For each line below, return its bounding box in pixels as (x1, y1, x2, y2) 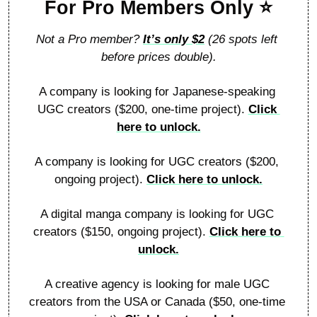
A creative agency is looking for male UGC (44, 277, 270, 291)
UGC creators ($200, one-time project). (37, 102, 248, 116)
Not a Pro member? (36, 32, 143, 46)
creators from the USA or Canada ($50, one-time (28, 294, 285, 309)
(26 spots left (204, 32, 277, 46)
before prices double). (100, 50, 217, 64)
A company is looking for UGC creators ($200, (35, 154, 279, 168)
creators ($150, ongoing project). (33, 224, 209, 238)
